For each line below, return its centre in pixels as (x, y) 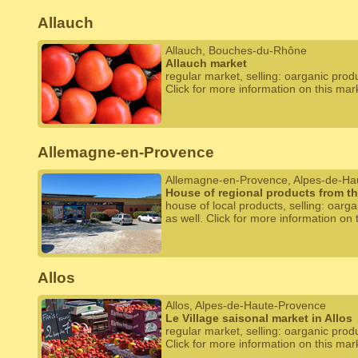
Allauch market (206, 63)
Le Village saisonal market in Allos (259, 318)
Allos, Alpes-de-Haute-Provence (246, 305)
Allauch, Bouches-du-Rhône (236, 50)
